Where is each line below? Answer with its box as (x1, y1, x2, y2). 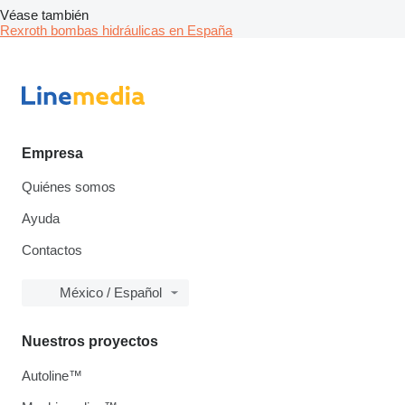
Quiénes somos (22, 179, 116, 195)
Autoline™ (22, 368, 82, 384)
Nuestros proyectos (22, 334, 158, 350)
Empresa (22, 146, 83, 162)
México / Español (60, 285, 162, 301)
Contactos (22, 242, 82, 259)
